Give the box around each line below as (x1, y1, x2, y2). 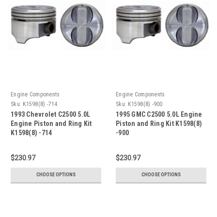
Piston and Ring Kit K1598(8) (116, 120, 202, 128)
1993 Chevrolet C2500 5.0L (11, 110, 91, 119)
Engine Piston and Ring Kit (11, 120, 92, 128)
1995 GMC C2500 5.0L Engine (116, 110, 202, 119)
